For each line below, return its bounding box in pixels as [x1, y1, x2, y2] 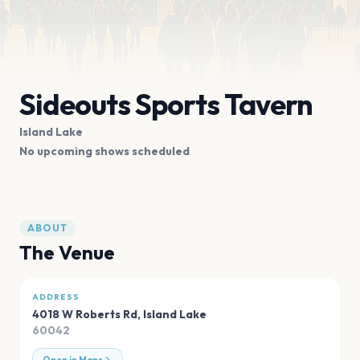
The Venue [19, 240, 115, 265]
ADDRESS [32, 292, 80, 303]
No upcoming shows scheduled [19, 144, 190, 159]
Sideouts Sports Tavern [19, 86, 313, 123]
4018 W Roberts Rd [32, 307, 137, 322]
